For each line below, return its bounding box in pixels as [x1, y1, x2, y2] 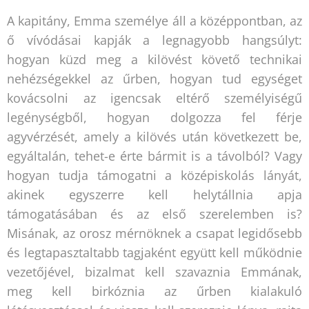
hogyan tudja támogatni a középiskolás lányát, [7, 166, 302, 183]
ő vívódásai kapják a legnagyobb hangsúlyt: [7, 31, 302, 48]
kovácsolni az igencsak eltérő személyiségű [7, 89, 302, 106]
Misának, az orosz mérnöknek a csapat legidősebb [7, 224, 302, 241]
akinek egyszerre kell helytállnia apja [7, 186, 302, 203]
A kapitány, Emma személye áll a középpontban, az [7, 12, 302, 29]
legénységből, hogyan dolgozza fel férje [7, 108, 302, 126]
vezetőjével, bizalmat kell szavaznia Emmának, [7, 263, 302, 280]
